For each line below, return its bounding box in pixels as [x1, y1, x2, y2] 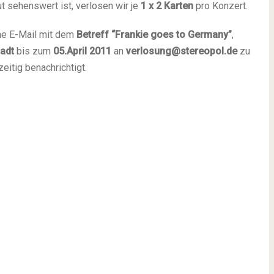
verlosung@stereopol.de [126, 45, 237, 57]
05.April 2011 [53, 45, 114, 57]
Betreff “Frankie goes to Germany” [76, 29, 232, 40]
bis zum [14, 45, 53, 57]
